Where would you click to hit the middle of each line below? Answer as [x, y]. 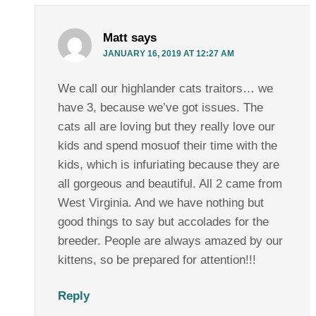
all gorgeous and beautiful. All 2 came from [170, 184]
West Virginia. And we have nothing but [160, 203]
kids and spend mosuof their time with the [167, 146]
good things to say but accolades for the [163, 222]
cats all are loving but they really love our [166, 127]
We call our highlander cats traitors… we [165, 89]
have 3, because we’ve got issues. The [160, 108]
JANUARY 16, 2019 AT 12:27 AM [168, 54]
